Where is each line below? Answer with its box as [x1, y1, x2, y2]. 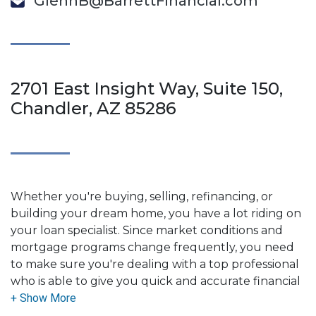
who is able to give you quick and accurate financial [11, 274, 300, 288]
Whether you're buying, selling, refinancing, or [11, 189, 273, 203]
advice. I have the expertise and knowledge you [11, 291, 280, 305]
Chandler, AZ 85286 [11, 97, 176, 119]
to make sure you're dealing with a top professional [11, 257, 299, 271]
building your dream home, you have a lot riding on [11, 206, 301, 220]
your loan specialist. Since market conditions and [11, 223, 283, 237]
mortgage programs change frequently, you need [11, 240, 294, 254]
